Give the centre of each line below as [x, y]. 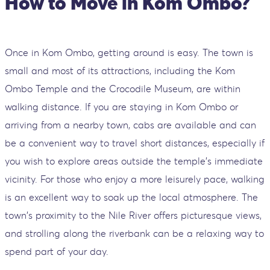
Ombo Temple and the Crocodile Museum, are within [123, 88]
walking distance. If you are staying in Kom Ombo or [121, 106]
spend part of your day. [57, 251]
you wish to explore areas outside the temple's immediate [134, 161]
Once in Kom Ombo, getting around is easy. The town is [129, 52]
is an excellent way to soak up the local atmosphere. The [131, 197]
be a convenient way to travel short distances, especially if [135, 143]
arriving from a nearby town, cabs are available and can [130, 124]
